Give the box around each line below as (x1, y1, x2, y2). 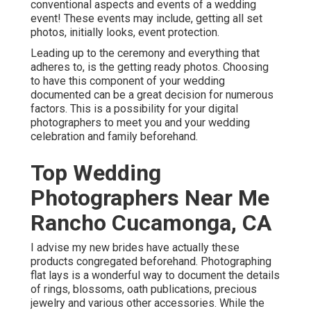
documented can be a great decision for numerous (31, 88, 274, 102)
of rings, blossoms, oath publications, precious (31, 283, 257, 296)
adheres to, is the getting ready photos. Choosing (31, 60, 269, 74)
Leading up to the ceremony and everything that (31, 47, 260, 60)
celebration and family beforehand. (31, 130, 198, 144)
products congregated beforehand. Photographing (31, 255, 271, 269)
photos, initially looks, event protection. (31, 26, 219, 40)
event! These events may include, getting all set (31, 12, 262, 26)
